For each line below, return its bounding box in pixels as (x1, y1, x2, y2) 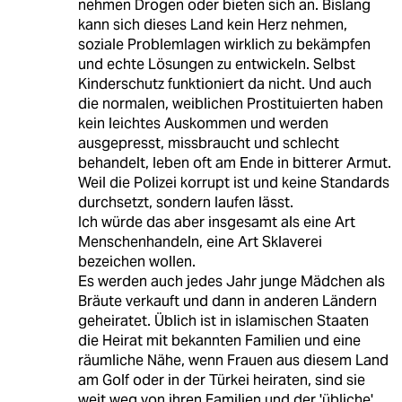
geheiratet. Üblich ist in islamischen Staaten (77, 310, 369, 330)
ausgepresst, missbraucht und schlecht (77, 133, 339, 153)
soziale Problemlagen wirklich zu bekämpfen (77, 34, 371, 54)
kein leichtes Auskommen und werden (77, 113, 328, 133)
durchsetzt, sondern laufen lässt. (77, 192, 293, 212)
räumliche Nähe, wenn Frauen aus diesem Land (77, 350, 389, 370)
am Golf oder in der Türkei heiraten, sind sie (77, 370, 365, 389)
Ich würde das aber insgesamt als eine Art (77, 212, 355, 232)
